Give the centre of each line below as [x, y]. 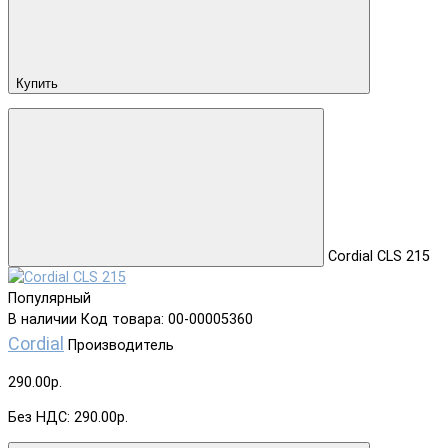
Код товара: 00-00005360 [167, 320]
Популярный [49, 299]
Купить [37, 83]
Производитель [121, 346]
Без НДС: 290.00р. [68, 418]
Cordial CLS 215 [379, 257]
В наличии [42, 320]
